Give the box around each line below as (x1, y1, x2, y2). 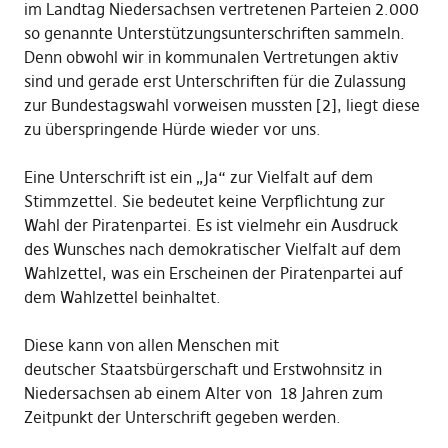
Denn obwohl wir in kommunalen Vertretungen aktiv (23, 47, 399, 68)
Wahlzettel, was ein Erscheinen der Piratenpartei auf (23, 263, 403, 284)
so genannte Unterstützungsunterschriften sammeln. (23, 23, 405, 44)
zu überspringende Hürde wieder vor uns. (23, 119, 325, 140)
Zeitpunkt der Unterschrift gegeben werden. (23, 407, 341, 428)
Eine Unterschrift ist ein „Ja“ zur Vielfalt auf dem (23, 167, 373, 188)
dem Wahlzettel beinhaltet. (23, 287, 221, 308)
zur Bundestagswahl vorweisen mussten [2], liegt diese (23, 95, 420, 116)
